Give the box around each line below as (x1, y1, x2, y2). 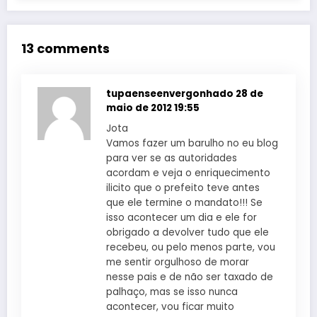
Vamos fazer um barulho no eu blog (106, 136, 278, 150)
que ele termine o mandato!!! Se (106, 195, 263, 209)
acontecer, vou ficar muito (106, 299, 234, 313)
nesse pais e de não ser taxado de (106, 270, 273, 284)
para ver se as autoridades (106, 151, 237, 165)
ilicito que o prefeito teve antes (106, 180, 260, 195)
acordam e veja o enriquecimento (106, 166, 270, 180)
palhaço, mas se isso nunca (106, 284, 238, 299)
